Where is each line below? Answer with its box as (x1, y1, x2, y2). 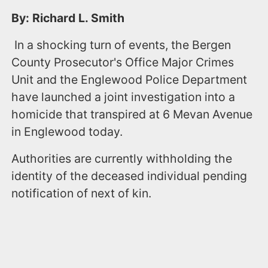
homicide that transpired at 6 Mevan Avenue (11, 106, 253, 121)
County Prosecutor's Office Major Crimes (11, 54, 234, 69)
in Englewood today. (11, 124, 123, 139)
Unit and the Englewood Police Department (11, 72, 248, 87)
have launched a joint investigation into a (11, 89, 236, 104)
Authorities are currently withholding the (11, 151, 233, 166)
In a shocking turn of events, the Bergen (11, 37, 232, 52)
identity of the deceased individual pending (11, 168, 248, 183)
